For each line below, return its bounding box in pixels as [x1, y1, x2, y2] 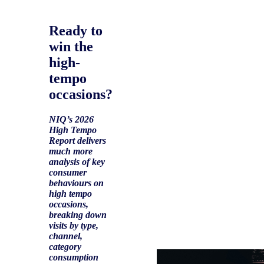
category [49, 241, 81, 252]
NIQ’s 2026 [49, 114, 94, 124]
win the [49, 38, 93, 54]
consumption [49, 252, 98, 262]
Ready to [49, 22, 103, 38]
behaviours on [49, 177, 104, 188]
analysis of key [49, 156, 105, 167]
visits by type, [49, 220, 98, 230]
